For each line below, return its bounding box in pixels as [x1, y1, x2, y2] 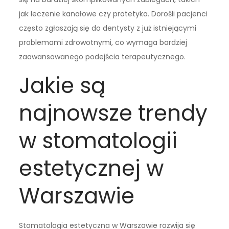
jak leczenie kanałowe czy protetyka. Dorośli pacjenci [19, 8, 208, 19]
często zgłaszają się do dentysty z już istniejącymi [19, 22, 197, 33]
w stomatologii [19, 125, 178, 156]
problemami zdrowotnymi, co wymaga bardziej [19, 37, 188, 48]
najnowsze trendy [19, 98, 208, 128]
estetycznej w [19, 153, 164, 184]
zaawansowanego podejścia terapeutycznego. [19, 51, 186, 62]
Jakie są [19, 70, 106, 101]
